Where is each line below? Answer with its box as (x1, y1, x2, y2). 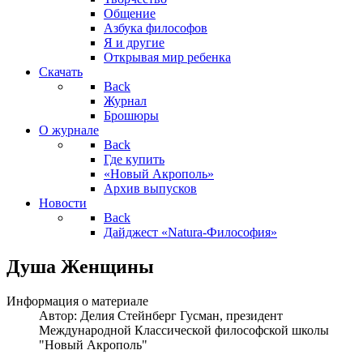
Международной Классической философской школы (39, 322, 329, 337)
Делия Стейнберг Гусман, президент (80, 308, 283, 322)
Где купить (104, 152, 164, 166)
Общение (104, 6, 156, 20)
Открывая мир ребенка (104, 50, 231, 64)
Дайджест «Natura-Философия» (104, 225, 277, 239)
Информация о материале (6, 293, 148, 308)
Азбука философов (104, 21, 207, 35)
